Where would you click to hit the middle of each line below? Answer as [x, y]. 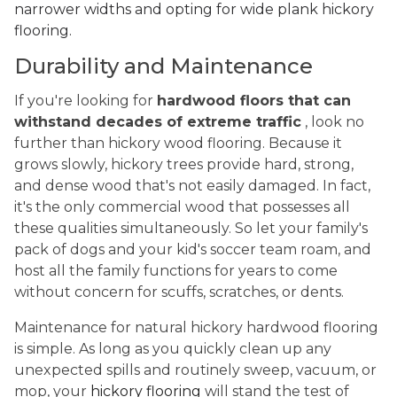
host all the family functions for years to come [176, 270]
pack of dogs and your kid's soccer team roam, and [193, 249]
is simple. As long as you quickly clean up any [173, 348]
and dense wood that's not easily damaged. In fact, [192, 185]
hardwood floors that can [254, 100]
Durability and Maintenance [163, 66]
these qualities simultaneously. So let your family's [191, 228]
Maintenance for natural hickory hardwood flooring [196, 327]
